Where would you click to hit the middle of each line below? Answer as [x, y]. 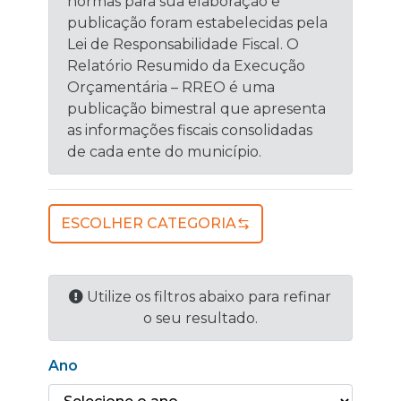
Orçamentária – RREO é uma [171, 87]
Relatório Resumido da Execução [187, 66]
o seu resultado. [200, 318]
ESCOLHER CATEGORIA [149, 223]
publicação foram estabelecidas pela [198, 23]
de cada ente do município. [165, 152]
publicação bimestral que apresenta [197, 109]
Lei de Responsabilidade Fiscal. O [183, 44]
